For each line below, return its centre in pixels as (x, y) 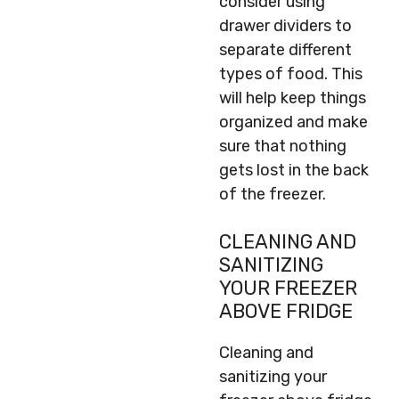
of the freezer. (273, 194)
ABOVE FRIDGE (286, 311)
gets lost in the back (294, 170)
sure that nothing (283, 146)
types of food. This (291, 74)
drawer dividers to (285, 26)
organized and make (293, 122)
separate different (285, 50)
